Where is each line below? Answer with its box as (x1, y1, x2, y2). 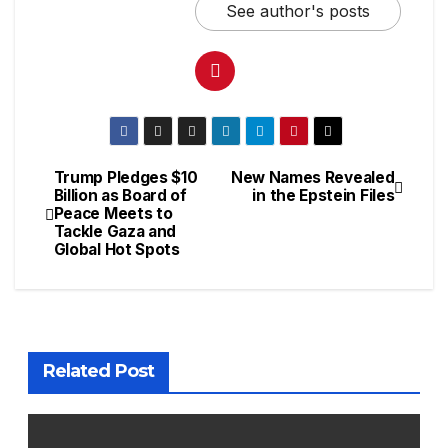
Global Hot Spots (53, 240, 180, 260)
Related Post (42, 359, 154, 382)
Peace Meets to (53, 204, 173, 224)
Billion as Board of (53, 186, 187, 206)
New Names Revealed (230, 168, 395, 188)
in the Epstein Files (252, 186, 395, 206)
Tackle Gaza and (53, 222, 177, 242)
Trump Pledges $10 (53, 168, 198, 188)
